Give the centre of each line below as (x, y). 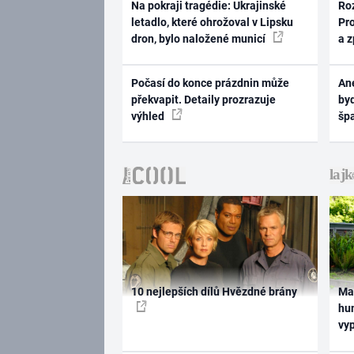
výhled (149, 116)
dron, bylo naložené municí (199, 39)
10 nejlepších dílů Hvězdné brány (214, 292)
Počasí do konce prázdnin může (210, 83)
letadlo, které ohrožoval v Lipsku (212, 23)
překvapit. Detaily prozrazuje (203, 99)
